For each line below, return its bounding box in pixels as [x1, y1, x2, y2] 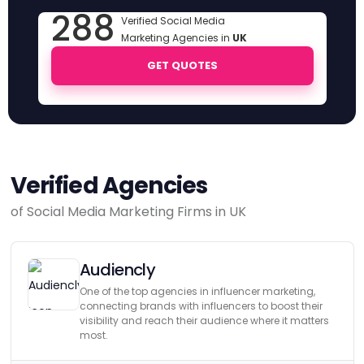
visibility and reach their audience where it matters [79, 314, 329, 327]
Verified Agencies [10, 170, 208, 201]
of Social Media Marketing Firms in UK [10, 202, 246, 221]
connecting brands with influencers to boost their [79, 299, 323, 313]
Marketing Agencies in [120, 31, 232, 45]
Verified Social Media [120, 14, 225, 28]
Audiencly [79, 258, 156, 281]
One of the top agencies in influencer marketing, [79, 284, 315, 298]
